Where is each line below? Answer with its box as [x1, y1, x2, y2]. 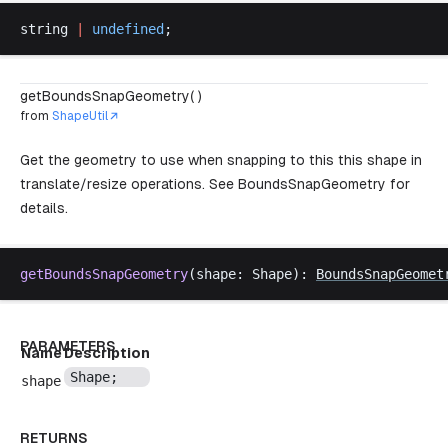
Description [64, 345, 150, 361]
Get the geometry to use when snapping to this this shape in [20, 152, 422, 168]
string [20, 21, 68, 37]
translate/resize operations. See [20, 176, 238, 192]
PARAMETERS [20, 338, 116, 354]
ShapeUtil [52, 109, 108, 123]
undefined [92, 21, 164, 37]
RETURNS [20, 430, 88, 446]
